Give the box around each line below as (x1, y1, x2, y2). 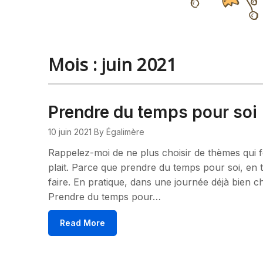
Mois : (48, 52, 102, 76)
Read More (60, 218, 105, 228)
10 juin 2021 (48, 127, 92, 137)
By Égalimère (94, 127, 144, 137)
